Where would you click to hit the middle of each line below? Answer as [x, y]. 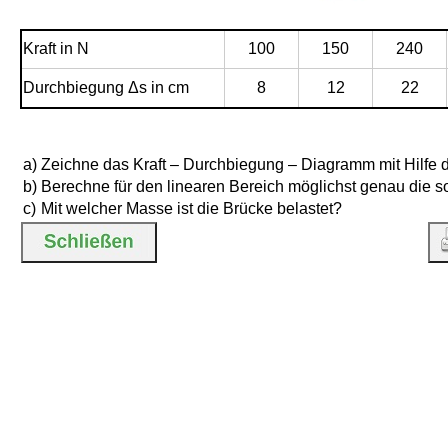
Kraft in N [56, 48]
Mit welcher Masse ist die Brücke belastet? [191, 208]
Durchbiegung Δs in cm [106, 87]
